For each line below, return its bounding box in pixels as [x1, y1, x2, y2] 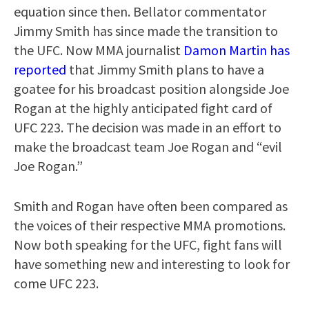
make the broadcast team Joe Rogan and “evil [14, 137, 282, 155]
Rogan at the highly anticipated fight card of [14, 99, 272, 117]
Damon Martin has [183, 41, 290, 59]
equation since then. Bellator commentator [14, 2, 266, 20]
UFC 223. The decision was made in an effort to [14, 118, 281, 136]
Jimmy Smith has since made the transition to [14, 21, 278, 39]
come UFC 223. [14, 274, 99, 292]
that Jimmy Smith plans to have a [66, 60, 264, 78]
